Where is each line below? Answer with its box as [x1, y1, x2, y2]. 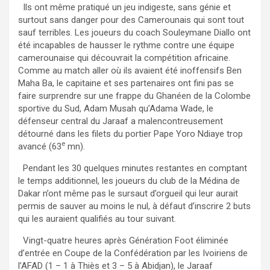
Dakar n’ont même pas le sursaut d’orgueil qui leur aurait [18, 187, 238, 199]
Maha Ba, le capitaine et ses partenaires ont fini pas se [18, 77, 234, 89]
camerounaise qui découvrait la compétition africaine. [18, 52, 230, 63]
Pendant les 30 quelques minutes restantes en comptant [18, 162, 247, 174]
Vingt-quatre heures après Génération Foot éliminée [18, 234, 228, 246]
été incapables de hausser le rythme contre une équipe [18, 39, 234, 51]
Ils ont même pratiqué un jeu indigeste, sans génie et [18, 1, 231, 13]
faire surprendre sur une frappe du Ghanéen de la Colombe [18, 90, 251, 101]
